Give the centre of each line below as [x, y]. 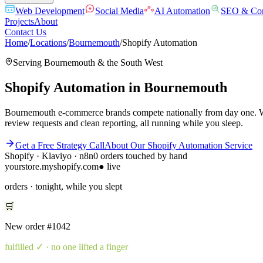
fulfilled [19, 247]
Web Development [50, 11]
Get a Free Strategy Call [60, 145]
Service [237, 145]
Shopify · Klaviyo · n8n [49, 156]
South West [141, 63]
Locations [48, 43]
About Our [126, 145]
